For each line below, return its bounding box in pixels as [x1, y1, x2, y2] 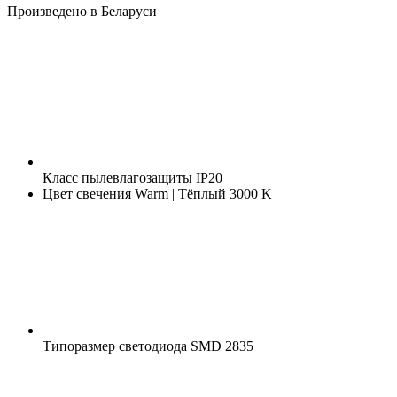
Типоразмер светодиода [43, 338, 187, 354]
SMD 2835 [187, 338, 253, 354]
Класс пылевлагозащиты [43, 169, 192, 185]
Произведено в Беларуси [7, 3, 157, 19]
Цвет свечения [43, 185, 131, 201]
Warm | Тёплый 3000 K [131, 185, 272, 201]
